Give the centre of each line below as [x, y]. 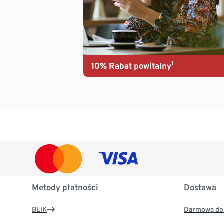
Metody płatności [65, 188]
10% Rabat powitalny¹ [133, 66]
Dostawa [200, 188]
